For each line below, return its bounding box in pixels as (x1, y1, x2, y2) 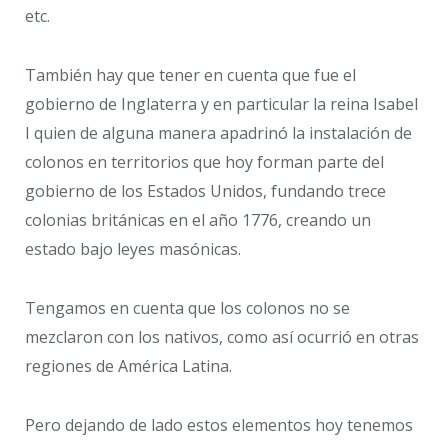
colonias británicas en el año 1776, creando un (25, 209, 371, 232)
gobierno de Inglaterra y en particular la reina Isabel (25, 93, 418, 116)
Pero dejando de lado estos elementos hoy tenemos (25, 413, 413, 436)
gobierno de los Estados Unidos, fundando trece (25, 180, 386, 203)
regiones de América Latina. (25, 354, 232, 377)
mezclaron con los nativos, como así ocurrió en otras (25, 325, 419, 348)
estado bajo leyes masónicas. (25, 238, 241, 261)
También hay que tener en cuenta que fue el (25, 64, 356, 87)
